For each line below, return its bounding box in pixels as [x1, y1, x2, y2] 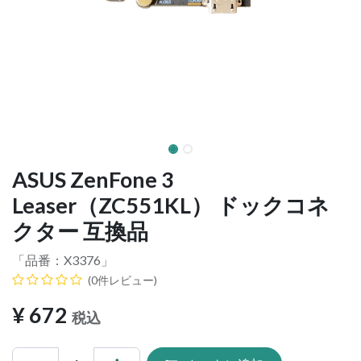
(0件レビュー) [88, 273, 157, 288]
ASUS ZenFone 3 [12, 166, 174, 193]
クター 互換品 [12, 218, 148, 245]
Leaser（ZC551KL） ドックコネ [12, 192, 330, 219]
